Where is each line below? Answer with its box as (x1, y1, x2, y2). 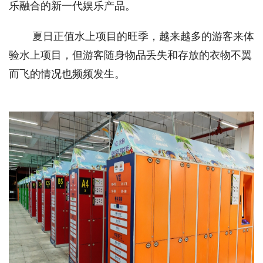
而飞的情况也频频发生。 (9, 68, 125, 80)
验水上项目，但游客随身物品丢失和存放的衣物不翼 (9, 49, 252, 61)
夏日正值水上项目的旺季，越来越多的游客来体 (32, 30, 254, 42)
